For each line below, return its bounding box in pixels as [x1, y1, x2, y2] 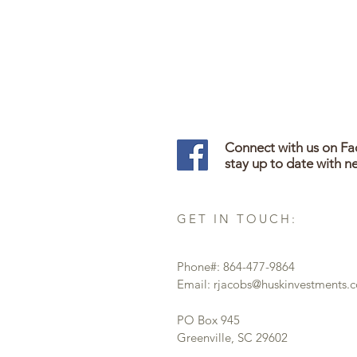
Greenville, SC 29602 [177, 330, 288, 345]
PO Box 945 [177, 312, 240, 328]
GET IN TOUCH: [177, 211, 297, 226]
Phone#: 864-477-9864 [177, 259, 295, 274]
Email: [177, 277, 214, 292]
